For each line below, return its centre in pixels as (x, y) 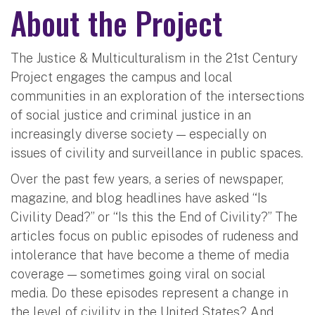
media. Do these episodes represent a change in (149, 292)
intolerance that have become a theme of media (150, 255)
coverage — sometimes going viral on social (138, 274)
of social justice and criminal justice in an (131, 115)
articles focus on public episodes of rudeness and (154, 236)
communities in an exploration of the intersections (157, 96)
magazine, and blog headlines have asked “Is (139, 198)
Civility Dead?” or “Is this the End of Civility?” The (154, 217)
